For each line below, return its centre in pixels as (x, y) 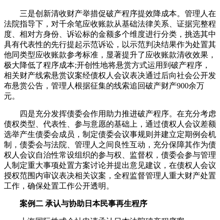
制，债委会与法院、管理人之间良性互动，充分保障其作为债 (110, 145)
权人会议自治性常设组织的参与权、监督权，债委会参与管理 (110, 155)
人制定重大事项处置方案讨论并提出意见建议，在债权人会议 (110, 165)
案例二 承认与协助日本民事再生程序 (76, 204)
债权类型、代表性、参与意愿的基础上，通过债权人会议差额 (110, 124)
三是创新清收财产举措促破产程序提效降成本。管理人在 (110, 14)
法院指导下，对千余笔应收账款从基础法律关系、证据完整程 (110, 24)
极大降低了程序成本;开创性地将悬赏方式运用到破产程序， (107, 65)
